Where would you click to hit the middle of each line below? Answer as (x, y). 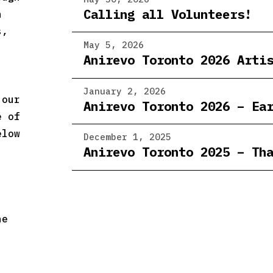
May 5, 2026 (113, 45)
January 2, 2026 (124, 91)
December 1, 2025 (127, 137)
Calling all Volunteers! (167, 14)
